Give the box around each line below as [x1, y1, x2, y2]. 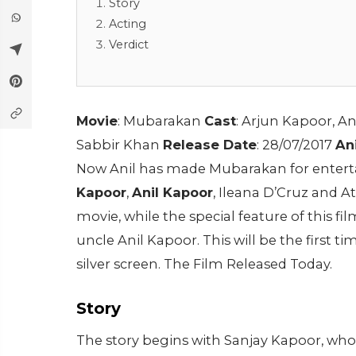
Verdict [109, 37, 149, 52]
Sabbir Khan [76, 137, 163, 153]
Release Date [163, 137, 257, 153]
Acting [109, 17, 146, 31]
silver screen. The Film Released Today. [76, 256, 332, 272]
